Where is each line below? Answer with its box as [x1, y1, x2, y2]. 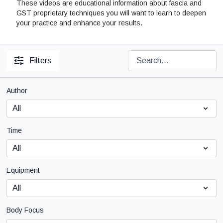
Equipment [6, 166, 40, 175]
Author [6, 87, 28, 95]
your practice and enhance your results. [16, 19, 143, 27]
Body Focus [6, 206, 44, 215]
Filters [29, 56, 52, 65]
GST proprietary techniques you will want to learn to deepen [16, 9, 207, 17]
